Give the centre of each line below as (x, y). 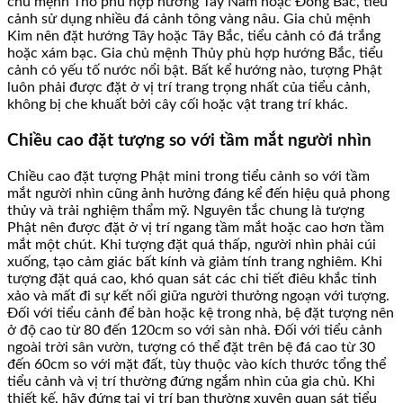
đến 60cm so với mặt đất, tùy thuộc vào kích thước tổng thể (197, 364)
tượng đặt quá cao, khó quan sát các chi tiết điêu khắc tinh (192, 278)
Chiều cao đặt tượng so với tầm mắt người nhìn (189, 140)
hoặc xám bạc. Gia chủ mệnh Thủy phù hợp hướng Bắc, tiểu (195, 54)
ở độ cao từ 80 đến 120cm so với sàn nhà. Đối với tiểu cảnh (195, 330)
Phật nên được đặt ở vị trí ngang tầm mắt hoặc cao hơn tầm (196, 227)
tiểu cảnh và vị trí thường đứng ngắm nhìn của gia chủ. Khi (191, 381)
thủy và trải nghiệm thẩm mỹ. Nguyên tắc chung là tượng (186, 210)
